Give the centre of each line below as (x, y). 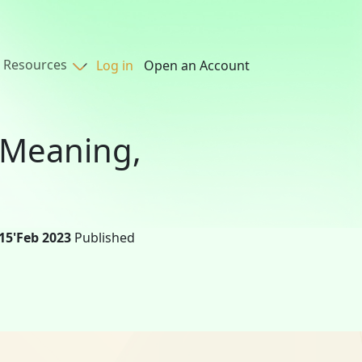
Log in (115, 65)
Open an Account (197, 65)
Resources (37, 65)
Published (103, 238)
